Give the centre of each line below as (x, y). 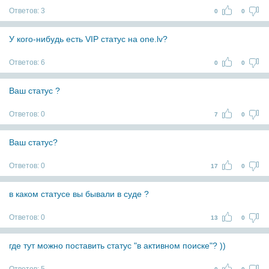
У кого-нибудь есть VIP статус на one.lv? (88, 39)
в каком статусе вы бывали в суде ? (79, 194)
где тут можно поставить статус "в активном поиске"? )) (117, 246)
